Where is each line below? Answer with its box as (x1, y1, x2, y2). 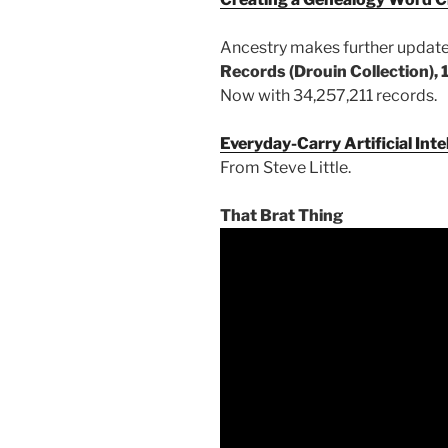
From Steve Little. (220, 158, 351, 178)
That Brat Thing (220, 206, 343, 226)
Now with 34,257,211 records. (220, 86, 437, 106)
